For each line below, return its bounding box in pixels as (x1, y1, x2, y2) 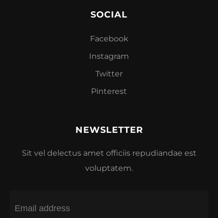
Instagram (89, 51, 129, 61)
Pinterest (91, 86, 127, 96)
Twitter (95, 69, 123, 78)
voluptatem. (85, 163, 133, 173)
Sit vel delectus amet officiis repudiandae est (21, 148, 197, 158)
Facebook (90, 34, 128, 43)
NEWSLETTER (75, 124, 143, 135)
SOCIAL (91, 9, 127, 20)
